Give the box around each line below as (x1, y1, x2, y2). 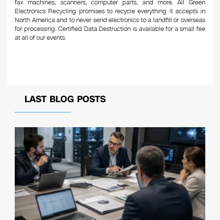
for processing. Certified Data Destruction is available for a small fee (15, 25, 205, 33)
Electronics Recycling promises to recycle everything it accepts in (15, 7, 205, 16)
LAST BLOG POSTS (25, 93, 106, 105)
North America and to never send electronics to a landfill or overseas (15, 16, 205, 25)
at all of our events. (15, 33, 66, 42)
